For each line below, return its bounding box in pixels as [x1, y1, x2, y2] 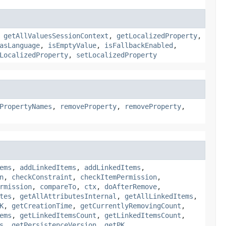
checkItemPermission [80, 173, 157, 181]
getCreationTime [12, 201, 72, 210]
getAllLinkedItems [125, 192, 193, 200]
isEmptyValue [48, 41, 96, 49]
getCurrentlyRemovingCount [80, 201, 181, 210]
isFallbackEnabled [104, 41, 173, 49]
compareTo [40, 182, 76, 191]
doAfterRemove [104, 182, 157, 191]
